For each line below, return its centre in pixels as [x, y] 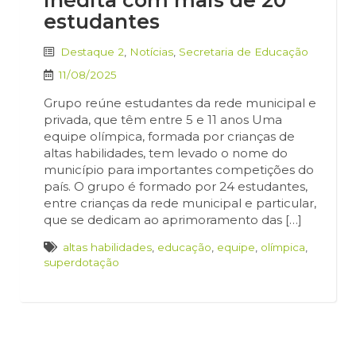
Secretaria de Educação [244, 52]
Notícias [151, 52]
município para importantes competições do [179, 170]
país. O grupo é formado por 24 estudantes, [176, 187]
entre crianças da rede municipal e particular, [180, 203]
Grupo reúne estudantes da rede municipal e [180, 103]
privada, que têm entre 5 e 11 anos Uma [163, 120]
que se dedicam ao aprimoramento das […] [173, 220]
